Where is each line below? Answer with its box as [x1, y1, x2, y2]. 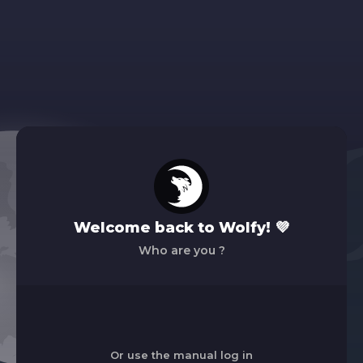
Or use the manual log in [110, 348, 253, 361]
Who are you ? [138, 242, 225, 258]
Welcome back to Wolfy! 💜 [74, 218, 289, 237]
